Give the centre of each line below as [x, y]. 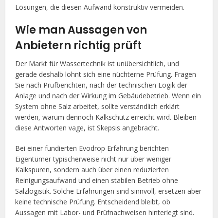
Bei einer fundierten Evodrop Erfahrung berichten [92, 148]
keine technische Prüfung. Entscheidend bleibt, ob [93, 201]
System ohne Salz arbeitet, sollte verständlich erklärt [98, 106]
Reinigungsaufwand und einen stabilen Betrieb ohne [97, 180]
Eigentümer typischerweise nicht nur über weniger [93, 159]
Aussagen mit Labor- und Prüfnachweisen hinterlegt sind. [105, 212]
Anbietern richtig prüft [79, 45]
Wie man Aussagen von [81, 30]
